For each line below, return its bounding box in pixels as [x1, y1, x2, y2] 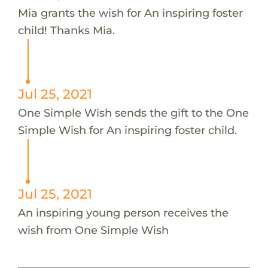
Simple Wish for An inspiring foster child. [17, 123, 237, 137]
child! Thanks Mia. [17, 23, 115, 37]
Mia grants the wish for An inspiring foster [17, 5, 243, 20]
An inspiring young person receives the [17, 205, 229, 220]
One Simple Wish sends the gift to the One [17, 105, 249, 120]
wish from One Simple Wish [17, 223, 169, 237]
